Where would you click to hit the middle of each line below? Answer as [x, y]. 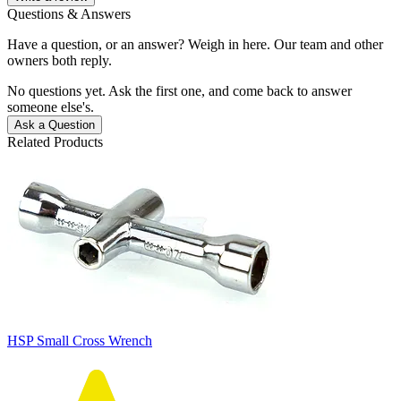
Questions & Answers [69, 13]
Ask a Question [55, 124]
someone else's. [51, 107]
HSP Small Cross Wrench [80, 340]
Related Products [55, 141]
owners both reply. [60, 60]
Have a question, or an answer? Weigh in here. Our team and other [195, 44]
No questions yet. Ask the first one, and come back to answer [179, 90]
